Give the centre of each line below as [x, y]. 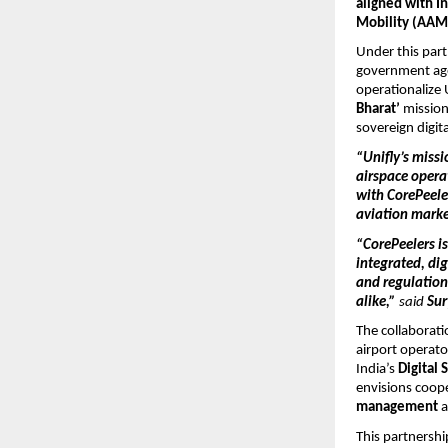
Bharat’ [380, 110]
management [399, 408]
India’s [377, 370]
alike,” [378, 302]
